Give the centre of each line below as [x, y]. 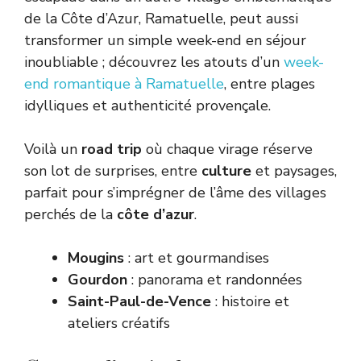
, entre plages [270, 84]
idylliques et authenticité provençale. [147, 106]
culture [226, 171]
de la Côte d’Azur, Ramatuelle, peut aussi [161, 19]
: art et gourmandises [197, 258]
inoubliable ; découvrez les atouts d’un [154, 62]
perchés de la [71, 215]
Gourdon [98, 280]
